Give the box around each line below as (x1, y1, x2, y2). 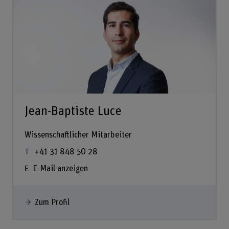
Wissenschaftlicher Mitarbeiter (24, 131, 132, 140)
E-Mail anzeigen (32, 164, 88, 173)
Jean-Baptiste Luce (24, 104, 122, 118)
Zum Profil (34, 198, 70, 207)
